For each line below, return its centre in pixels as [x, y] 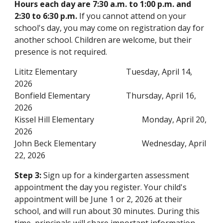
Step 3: [28, 175]
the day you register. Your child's [126, 187]
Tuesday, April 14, [159, 72]
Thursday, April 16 [160, 96]
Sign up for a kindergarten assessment [115, 175]
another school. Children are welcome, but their [103, 40]
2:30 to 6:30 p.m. [46, 16]
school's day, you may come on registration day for [110, 28]
